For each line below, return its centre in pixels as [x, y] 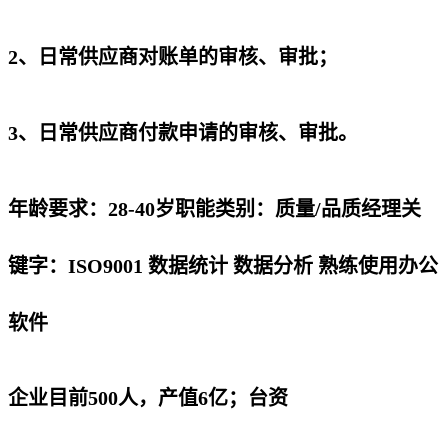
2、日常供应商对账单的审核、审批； [173, 57]
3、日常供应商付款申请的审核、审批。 [183, 132]
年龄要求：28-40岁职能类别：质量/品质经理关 [214, 208]
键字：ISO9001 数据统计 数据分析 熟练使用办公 [223, 265]
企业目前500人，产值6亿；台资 [148, 398]
